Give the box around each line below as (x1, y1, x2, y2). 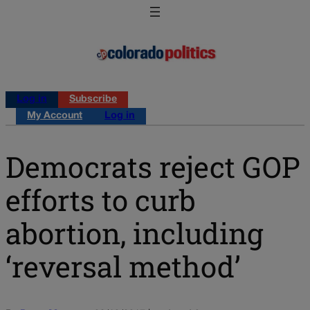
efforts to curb (6, 180, 195, 219)
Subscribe (69, 95, 117, 104)
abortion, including (6, 213, 264, 252)
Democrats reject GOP (6, 147, 300, 185)
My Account (27, 111, 82, 121)
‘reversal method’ (6, 246, 241, 285)
